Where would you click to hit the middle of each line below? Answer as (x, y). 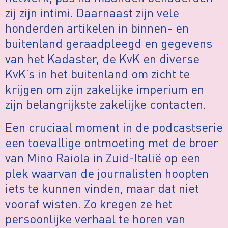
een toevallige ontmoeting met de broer (112, 142)
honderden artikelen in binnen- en (97, 28)
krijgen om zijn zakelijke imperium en (105, 89)
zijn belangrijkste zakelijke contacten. (106, 104)
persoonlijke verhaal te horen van (95, 218)
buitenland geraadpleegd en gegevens (109, 43)
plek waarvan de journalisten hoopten (107, 173)
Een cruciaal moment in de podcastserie (114, 127)
